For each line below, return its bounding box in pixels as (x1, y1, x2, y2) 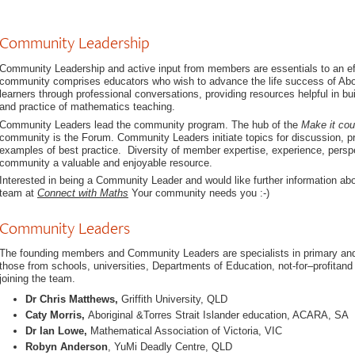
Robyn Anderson (25, 341, 109, 353)
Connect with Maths (37, 187, 128, 200)
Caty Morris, (25, 309, 89, 322)
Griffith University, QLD (121, 293, 228, 306)
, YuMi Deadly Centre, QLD (108, 341, 233, 353)
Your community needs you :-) (128, 187, 269, 200)
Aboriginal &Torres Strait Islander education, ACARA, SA (88, 309, 349, 322)
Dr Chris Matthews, (25, 293, 122, 306)
